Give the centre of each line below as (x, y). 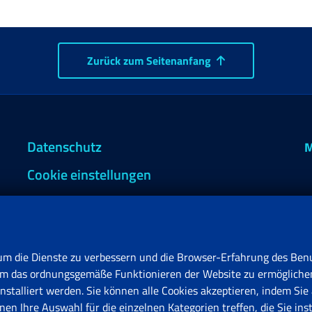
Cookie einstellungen (89, 174)
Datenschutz (64, 147)
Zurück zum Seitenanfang (149, 61)
